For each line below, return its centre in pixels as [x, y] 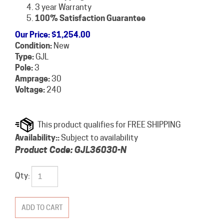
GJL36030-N [100, 150]
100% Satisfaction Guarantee [90, 18]
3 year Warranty [63, 7]
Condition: [33, 46]
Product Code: [44, 150]
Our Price [31, 35]
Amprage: [32, 79]
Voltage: [30, 90]
